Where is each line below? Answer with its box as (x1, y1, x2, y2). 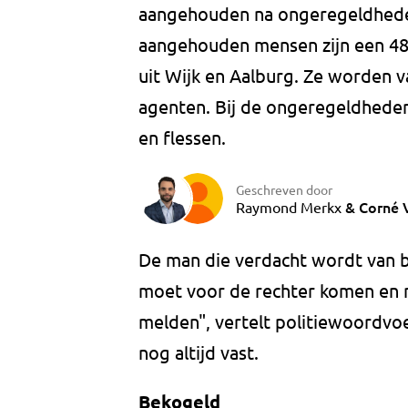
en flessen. (138, 126, 226, 149)
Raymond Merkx (236, 197, 342, 216)
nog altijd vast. (138, 341, 259, 364)
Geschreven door (236, 180, 332, 198)
